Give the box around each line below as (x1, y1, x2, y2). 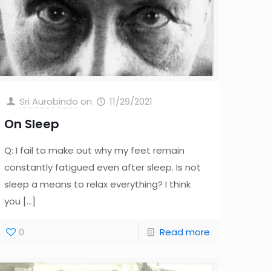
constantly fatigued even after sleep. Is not (4, 161, 201, 174)
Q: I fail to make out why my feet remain (4, 144, 185, 157)
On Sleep (4, 116, 60, 133)
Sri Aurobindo (19, 95, 79, 108)
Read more (159, 226, 210, 239)
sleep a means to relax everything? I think (4, 178, 191, 191)
